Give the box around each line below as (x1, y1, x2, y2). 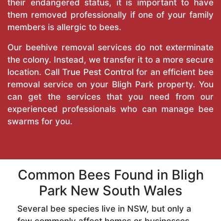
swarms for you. (7, 116, 73, 127)
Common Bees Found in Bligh (17, 167, 204, 184)
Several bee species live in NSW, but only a (17, 204, 191, 214)
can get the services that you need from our (7, 92, 214, 102)
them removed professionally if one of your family (7, 10, 214, 20)
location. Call (7, 67, 63, 77)
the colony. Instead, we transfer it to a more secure (7, 55, 214, 65)
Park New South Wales (38, 183, 183, 199)
